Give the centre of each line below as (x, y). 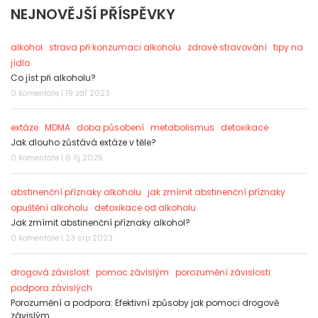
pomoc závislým (132, 273)
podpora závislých (51, 288)
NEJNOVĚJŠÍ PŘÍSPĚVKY (93, 15)
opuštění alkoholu (49, 208)
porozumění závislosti (223, 273)
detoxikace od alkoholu (145, 208)
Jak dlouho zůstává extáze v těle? (83, 143)
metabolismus (182, 128)
